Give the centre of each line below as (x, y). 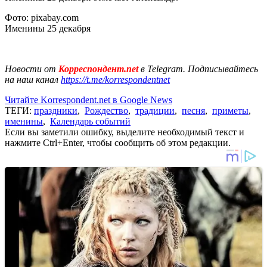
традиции (155, 111)
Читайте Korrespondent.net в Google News (89, 100)
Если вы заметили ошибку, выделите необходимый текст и (125, 132)
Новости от (30, 69)
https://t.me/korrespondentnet (115, 80)
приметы (230, 111)
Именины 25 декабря (48, 29)
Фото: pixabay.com (43, 18)
